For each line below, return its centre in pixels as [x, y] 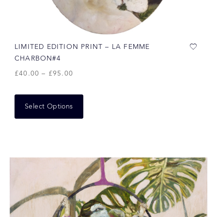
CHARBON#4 [38, 59]
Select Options [49, 107]
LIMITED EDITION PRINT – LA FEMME [82, 47]
